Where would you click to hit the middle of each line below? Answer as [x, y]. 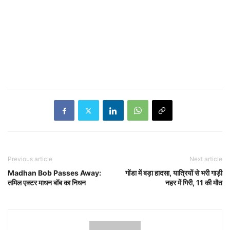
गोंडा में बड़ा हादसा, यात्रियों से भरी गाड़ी [174, 173]
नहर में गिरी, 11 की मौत [194, 183]
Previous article [30, 159]
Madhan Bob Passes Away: [54, 173]
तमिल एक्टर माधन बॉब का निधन [47, 183]
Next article [206, 159]
